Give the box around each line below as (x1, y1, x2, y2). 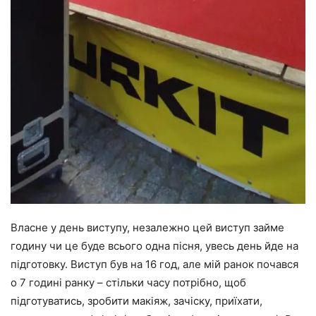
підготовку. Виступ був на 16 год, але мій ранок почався (11, 257, 298, 272)
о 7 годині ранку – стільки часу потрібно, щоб (11, 276, 246, 290)
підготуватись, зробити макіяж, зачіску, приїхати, (11, 294, 262, 308)
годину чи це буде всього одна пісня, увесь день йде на (11, 239, 298, 253)
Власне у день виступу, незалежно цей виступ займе (11, 221, 284, 235)
